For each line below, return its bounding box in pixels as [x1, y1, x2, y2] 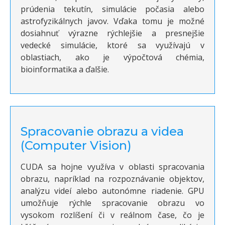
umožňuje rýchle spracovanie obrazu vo [21, 197, 204, 209]
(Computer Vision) [21, 138, 132, 153]
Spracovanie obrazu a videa [21, 124, 184, 139]
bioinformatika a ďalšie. [21, 64, 109, 75]
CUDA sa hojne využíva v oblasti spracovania [21, 161, 204, 173]
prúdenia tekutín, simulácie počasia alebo [21, 4, 204, 15]
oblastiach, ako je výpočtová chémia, [21, 52, 204, 63]
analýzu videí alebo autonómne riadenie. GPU [21, 185, 204, 197]
